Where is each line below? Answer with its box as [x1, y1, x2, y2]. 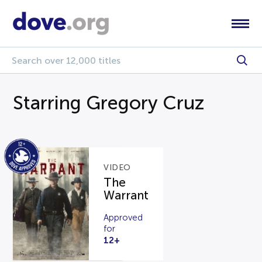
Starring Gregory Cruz [13, 92, 205, 113]
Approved [104, 212, 143, 222]
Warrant [104, 189, 149, 202]
